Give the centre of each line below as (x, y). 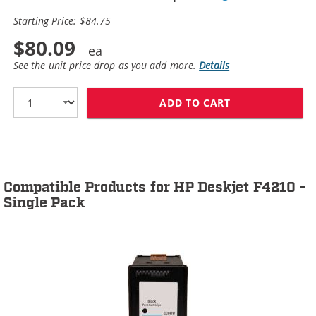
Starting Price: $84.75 (62, 21)
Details (214, 65)
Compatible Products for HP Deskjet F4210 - (155, 187)
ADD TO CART (195, 102)
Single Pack (44, 203)
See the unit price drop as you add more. (107, 65)
